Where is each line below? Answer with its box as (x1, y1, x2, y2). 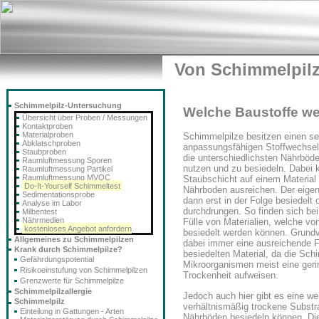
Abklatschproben (22, 139, 80, 147)
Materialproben (22, 130, 73, 139)
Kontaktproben (22, 122, 73, 130)
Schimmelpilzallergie (14, 287, 92, 296)
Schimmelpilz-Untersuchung (14, 101, 122, 110)
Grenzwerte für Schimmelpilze (20, 276, 124, 285)
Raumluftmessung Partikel (22, 164, 113, 173)
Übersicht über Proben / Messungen (22, 113, 147, 122)
